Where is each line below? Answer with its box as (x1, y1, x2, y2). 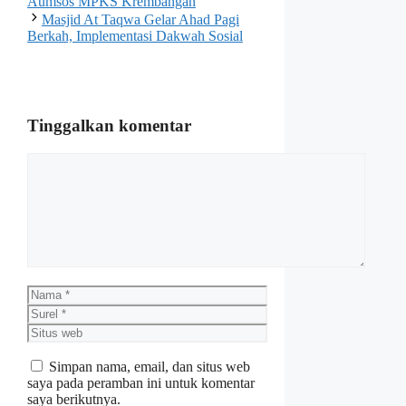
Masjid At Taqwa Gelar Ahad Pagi (42, 12, 239, 28)
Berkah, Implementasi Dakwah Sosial (27, 28, 243, 44)
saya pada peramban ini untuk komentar (27, 374, 255, 391)
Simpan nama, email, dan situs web (49, 358, 250, 374)
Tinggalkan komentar (27, 115, 191, 135)
